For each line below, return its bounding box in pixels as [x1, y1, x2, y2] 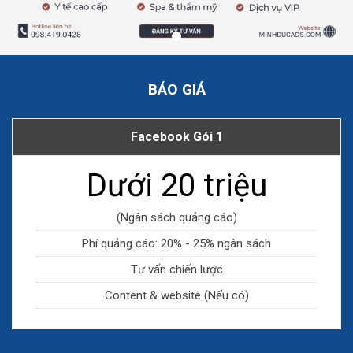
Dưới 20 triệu [86, 166, 267, 204]
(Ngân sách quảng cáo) [116, 210, 237, 225]
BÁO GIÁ [147, 80, 206, 98]
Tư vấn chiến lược [130, 262, 223, 277]
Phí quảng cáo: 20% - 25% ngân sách [82, 236, 271, 251]
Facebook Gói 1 [130, 128, 223, 144]
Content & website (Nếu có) [104, 288, 249, 303]
